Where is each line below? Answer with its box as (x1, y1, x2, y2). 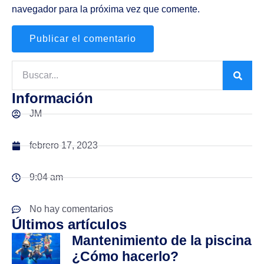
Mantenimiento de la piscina (71, 233, 252, 249)
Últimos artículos (12, 216, 127, 233)
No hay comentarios (29, 204, 113, 214)
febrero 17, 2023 (29, 140, 98, 151)
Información (12, 90, 93, 107)
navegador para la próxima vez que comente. (12, 4, 200, 15)
